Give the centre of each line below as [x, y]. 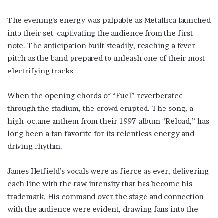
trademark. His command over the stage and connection [106, 196]
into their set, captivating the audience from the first [100, 33]
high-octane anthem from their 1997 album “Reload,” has [108, 121]
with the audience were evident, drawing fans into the [103, 209]
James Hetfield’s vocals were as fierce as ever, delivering [108, 171]
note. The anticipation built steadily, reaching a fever [101, 45]
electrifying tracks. [41, 71]
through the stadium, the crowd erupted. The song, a [100, 108]
